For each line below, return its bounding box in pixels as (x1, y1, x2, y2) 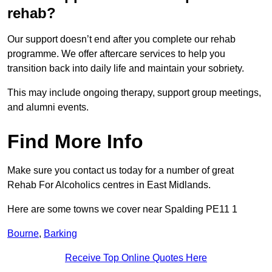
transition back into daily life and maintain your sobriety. (7, 63, 246, 74)
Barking (44, 228, 77, 239)
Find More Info (7, 131, 143, 153)
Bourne (7, 228, 39, 239)
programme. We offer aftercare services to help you (7, 49, 225, 59)
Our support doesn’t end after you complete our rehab (7, 34, 236, 45)
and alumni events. (7, 102, 89, 113)
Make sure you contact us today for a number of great (7, 165, 234, 176)
